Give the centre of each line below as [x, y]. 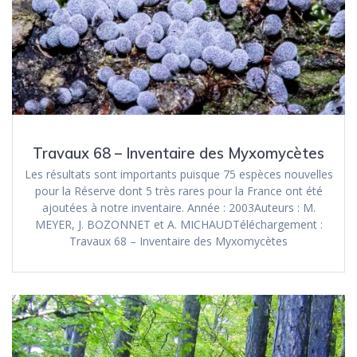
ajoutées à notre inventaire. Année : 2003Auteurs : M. [178, 208]
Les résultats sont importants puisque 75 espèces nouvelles [178, 175]
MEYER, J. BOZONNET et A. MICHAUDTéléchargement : [178, 225]
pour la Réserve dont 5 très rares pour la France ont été [178, 191]
